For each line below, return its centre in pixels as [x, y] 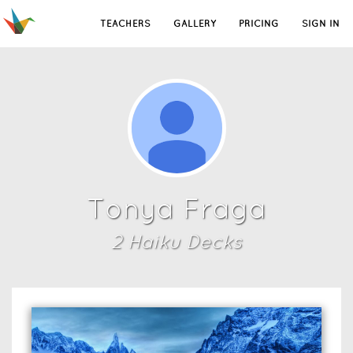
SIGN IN [321, 23]
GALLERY [195, 23]
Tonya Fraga [176, 208]
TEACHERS [125, 23]
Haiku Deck [177, 242]
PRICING [259, 23]
